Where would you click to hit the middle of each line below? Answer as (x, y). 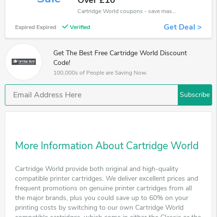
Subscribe (195, 95)
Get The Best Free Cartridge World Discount (120, 53)
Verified (80, 27)
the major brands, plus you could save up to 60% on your (102, 198)
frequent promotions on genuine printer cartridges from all (103, 188)
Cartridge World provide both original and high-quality (97, 169)
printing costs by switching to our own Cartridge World (99, 207)
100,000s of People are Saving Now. (101, 72)
